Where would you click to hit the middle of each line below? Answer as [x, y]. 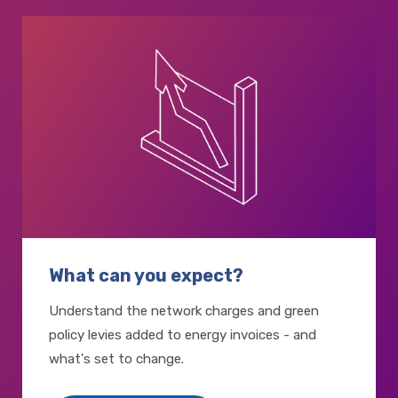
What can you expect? [146, 275]
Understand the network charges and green [184, 310]
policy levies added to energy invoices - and [183, 334]
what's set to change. [116, 358]
